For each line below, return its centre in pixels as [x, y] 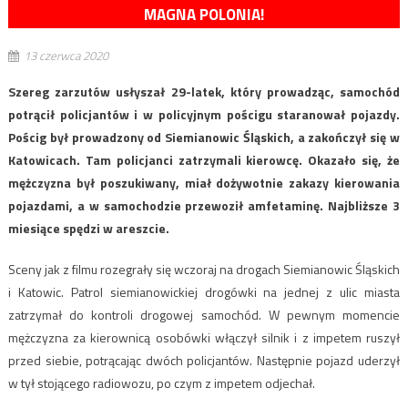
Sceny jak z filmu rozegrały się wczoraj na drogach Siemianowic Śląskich [204, 270]
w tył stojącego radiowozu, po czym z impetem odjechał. [161, 383]
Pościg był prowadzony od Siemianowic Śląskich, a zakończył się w [204, 138]
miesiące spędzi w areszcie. [88, 229]
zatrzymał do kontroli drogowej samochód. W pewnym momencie [204, 315]
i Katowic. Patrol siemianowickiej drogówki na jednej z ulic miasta [204, 292]
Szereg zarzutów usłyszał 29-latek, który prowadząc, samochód [204, 92]
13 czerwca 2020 [66, 56]
